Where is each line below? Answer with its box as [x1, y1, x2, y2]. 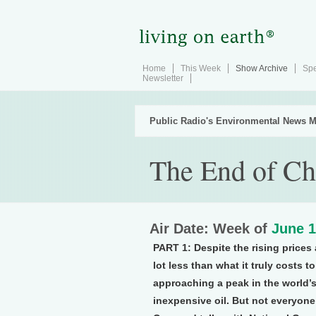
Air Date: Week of [150, 221, 272, 236]
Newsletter [142, 73, 183, 83]
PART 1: [153, 242, 191, 253]
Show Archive [236, 63, 288, 73]
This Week [181, 63, 221, 73]
